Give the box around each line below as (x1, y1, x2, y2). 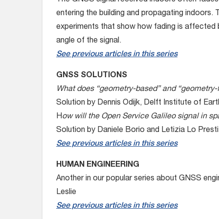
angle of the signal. (56, 37, 121, 45)
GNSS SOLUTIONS (56, 72, 127, 80)
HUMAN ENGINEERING (56, 161, 139, 169)
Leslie (56, 189, 76, 197)
